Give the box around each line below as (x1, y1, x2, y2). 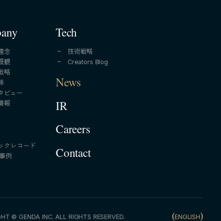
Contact (56, 149, 91, 161)
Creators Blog (67, 58, 108, 66)
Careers (56, 125, 90, 137)
